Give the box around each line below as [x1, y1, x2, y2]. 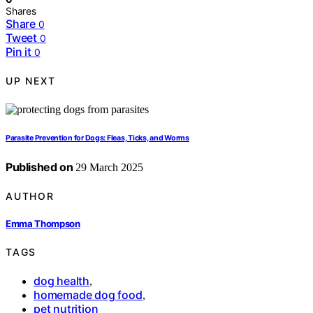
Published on [6, 159, 73, 174]
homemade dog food [34, 288, 143, 302]
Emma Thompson [6, 218, 80, 230]
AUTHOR [6, 189, 54, 202]
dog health [34, 274, 89, 288]
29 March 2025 [73, 161, 144, 173]
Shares [6, 4, 36, 17]
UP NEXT [6, 75, 56, 87]
